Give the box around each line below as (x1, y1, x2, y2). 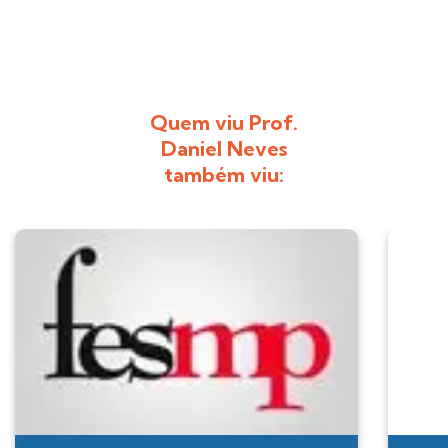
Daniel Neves (161, 136, 287, 162)
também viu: (164, 162, 284, 188)
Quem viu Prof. (150, 110, 298, 136)
